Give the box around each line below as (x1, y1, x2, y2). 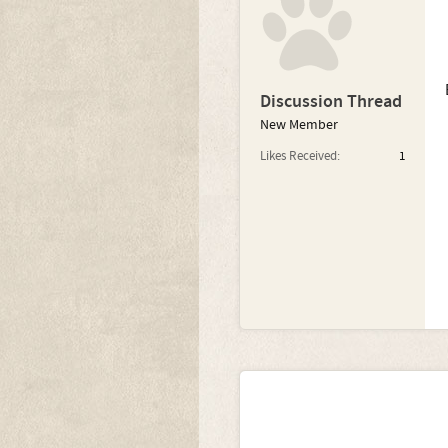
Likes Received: (259, 148, 340, 164)
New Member (259, 116, 338, 134)
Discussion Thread (259, 90, 402, 114)
